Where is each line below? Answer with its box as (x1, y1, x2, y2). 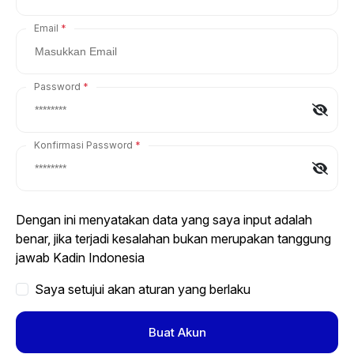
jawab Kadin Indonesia (16, 249, 145, 265)
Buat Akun (148, 324, 206, 340)
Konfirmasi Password (34, 138, 133, 151)
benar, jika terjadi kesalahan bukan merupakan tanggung (16, 230, 331, 247)
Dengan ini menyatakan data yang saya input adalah (16, 211, 312, 228)
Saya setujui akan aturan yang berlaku (35, 281, 250, 297)
